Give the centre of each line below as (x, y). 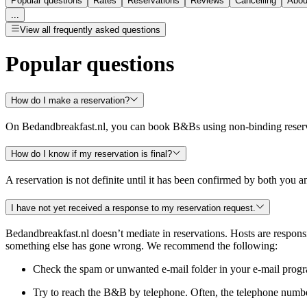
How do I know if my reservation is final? (91, 154)
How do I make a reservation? (70, 100)
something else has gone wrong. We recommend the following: (142, 246)
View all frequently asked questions (90, 29)
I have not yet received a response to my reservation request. (133, 208)
